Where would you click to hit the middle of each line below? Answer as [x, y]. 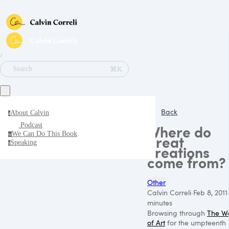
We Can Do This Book [44, 134]
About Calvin [30, 113]
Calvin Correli [169, 192]
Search [22, 69]
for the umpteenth [196, 222]
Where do [179, 131]
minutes [160, 202]
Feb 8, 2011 [210, 192]
